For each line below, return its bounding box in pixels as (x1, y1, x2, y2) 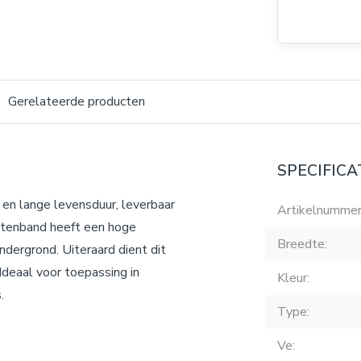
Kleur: (277, 269, 309, 287)
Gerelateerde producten (8, 93, 145, 110)
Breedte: (277, 235, 327, 253)
